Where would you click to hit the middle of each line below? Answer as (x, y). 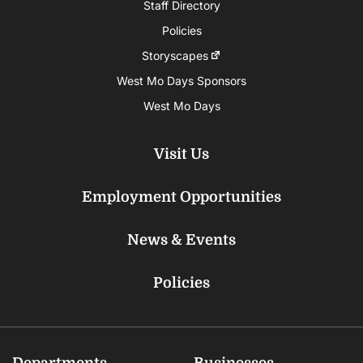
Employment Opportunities (181, 196)
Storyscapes (175, 55)
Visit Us (181, 154)
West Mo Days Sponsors (181, 80)
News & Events (181, 239)
